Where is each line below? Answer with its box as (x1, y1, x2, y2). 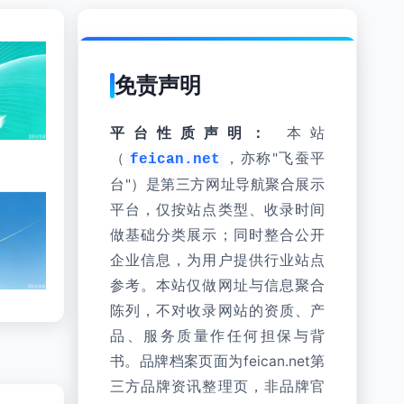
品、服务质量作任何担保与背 (110, 327, 325, 344)
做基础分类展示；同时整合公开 (110, 226, 325, 243)
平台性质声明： (110, 124, 274, 142)
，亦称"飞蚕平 (223, 150, 325, 167)
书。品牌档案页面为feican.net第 (110, 353, 325, 370)
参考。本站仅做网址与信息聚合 (110, 277, 325, 294)
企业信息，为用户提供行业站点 (110, 252, 325, 269)
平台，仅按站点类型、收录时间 (110, 201, 325, 218)
